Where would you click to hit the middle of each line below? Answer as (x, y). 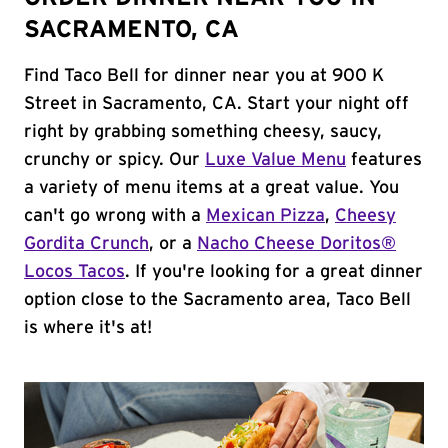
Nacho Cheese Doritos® (296, 244)
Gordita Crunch (86, 244)
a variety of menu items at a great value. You (211, 188)
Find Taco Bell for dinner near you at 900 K (204, 76)
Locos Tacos (74, 272)
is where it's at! (88, 328)
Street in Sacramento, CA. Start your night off (216, 104)
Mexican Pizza (265, 216)
